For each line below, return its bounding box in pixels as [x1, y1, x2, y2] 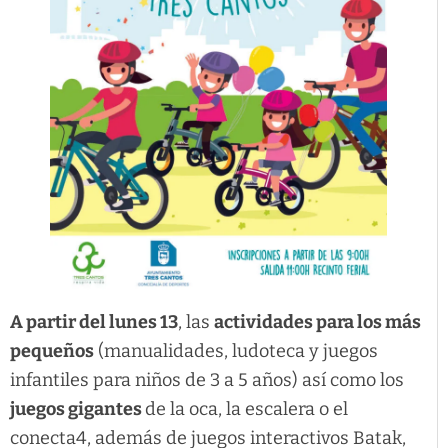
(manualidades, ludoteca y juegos [94, 340, 378, 363]
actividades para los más [214, 311, 421, 334]
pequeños [10, 340, 94, 363]
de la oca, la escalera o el [145, 398, 348, 421]
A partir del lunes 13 [10, 311, 178, 334]
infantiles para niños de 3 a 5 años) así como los [10, 369, 404, 392]
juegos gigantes [10, 398, 145, 421]
